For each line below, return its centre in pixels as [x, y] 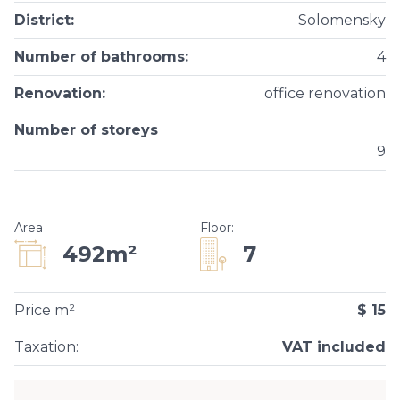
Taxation [45, 347]
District [42, 20]
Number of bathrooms [100, 57]
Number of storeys [86, 130]
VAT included [334, 347]
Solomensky [342, 20]
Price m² [45, 310]
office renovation [325, 93]
